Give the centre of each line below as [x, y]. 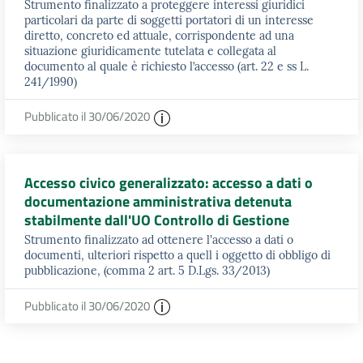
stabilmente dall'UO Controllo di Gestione [157, 220]
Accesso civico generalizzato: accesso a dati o [169, 182]
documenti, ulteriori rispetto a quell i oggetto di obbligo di [177, 255]
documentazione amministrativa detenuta [158, 201]
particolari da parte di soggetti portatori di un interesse [169, 20]
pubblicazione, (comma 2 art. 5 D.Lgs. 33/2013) [147, 271]
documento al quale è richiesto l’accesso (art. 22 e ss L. [167, 66]
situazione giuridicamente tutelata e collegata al [150, 51]
